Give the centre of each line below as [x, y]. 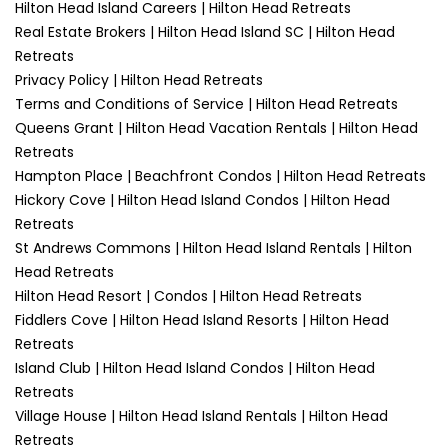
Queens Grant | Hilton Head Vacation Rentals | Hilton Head [216, 128]
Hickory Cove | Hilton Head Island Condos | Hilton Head [202, 200]
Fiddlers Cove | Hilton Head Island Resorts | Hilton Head [202, 320]
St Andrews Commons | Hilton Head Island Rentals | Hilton [213, 248]
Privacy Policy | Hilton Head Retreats [139, 80]
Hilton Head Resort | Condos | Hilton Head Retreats [188, 296]
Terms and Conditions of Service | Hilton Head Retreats [206, 104]
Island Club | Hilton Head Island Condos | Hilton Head [195, 368]
